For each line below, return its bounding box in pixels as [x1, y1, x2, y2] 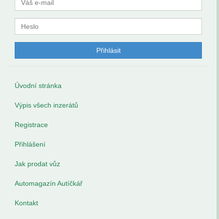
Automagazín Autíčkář [15, 179, 83, 187]
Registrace [15, 121, 48, 129]
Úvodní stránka [15, 82, 62, 89]
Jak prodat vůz [15, 160, 60, 168]
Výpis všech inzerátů [15, 101, 78, 109]
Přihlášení [15, 140, 45, 148]
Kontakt [15, 199, 38, 207]
